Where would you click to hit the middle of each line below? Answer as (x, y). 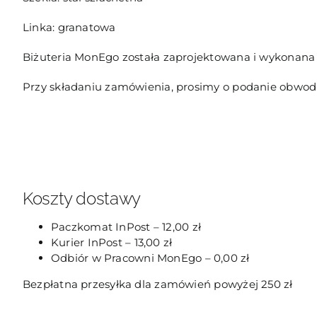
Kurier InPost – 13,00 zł (111, 242)
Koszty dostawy (81, 198)
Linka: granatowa (69, 27)
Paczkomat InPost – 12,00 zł (126, 226)
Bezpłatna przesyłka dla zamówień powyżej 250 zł (157, 284)
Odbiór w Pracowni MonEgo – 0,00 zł (150, 258)
